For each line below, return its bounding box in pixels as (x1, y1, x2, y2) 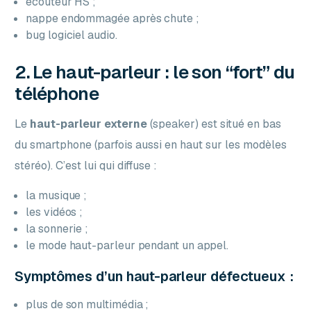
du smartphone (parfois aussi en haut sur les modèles (15, 137, 287, 152)
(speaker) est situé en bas (147, 116, 282, 131)
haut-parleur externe (30, 116, 148, 131)
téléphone (15, 81, 99, 106)
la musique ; (26, 187, 87, 203)
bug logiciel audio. (26, 27, 117, 42)
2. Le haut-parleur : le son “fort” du (15, 60, 295, 84)
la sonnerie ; (26, 221, 89, 236)
